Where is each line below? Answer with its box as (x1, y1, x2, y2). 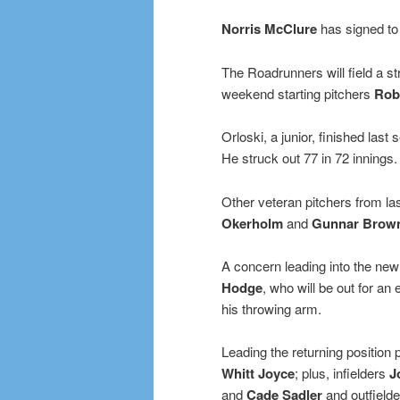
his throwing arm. (221, 298, 321, 318)
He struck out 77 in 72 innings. (221, 148, 397, 168)
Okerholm (221, 212, 283, 233)
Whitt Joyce (221, 363, 295, 384)
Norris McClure (221, 19, 317, 39)
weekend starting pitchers (221, 83, 374, 103)
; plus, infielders (295, 363, 389, 383)
